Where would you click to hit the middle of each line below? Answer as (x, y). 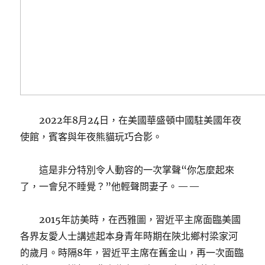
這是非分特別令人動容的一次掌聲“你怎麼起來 (137, 169)
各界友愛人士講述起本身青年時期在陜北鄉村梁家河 (129, 236)
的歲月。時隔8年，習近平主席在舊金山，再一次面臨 (132, 252)
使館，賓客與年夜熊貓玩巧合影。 (91, 136)
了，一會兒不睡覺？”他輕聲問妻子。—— (110, 186)
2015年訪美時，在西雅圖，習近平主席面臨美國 (140, 219)
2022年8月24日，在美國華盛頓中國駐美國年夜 (140, 120)
